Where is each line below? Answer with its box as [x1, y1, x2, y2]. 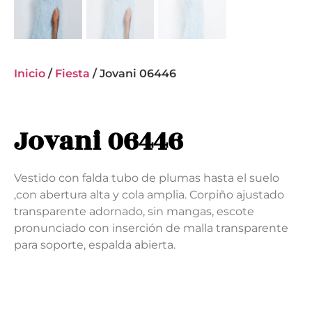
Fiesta [55, 67, 90, 81]
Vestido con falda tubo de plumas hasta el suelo [14, 171, 279, 185]
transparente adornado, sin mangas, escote [14, 205, 254, 219]
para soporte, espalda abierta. [14, 238, 175, 252]
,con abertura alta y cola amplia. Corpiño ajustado [14, 188, 284, 202]
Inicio [14, 67, 45, 81]
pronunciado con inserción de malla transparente [14, 221, 288, 235]
